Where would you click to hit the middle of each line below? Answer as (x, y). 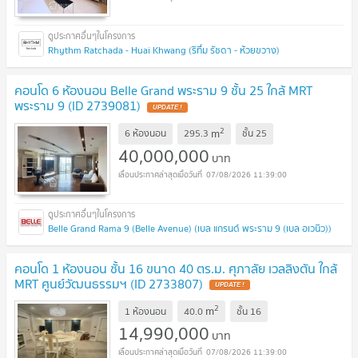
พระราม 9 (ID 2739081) (78, 106)
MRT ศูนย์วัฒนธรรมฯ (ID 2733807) (109, 283)
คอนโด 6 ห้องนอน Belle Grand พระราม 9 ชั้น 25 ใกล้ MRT (163, 91)
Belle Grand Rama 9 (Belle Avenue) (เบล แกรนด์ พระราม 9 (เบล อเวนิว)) (190, 228)
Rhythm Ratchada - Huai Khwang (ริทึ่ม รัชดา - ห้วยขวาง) (164, 50)
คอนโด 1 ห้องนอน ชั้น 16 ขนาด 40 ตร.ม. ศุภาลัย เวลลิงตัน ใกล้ (176, 268)
